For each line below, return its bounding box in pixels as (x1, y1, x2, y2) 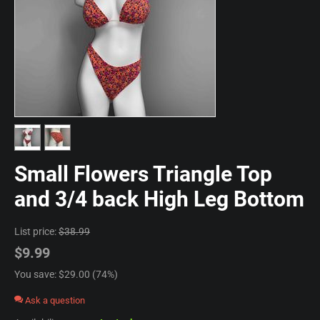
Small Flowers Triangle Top (14, 161, 272, 186)
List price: (14, 225, 56, 237)
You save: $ (14, 268, 64, 280)
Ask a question (23, 294, 85, 306)
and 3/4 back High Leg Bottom (14, 186, 304, 211)
